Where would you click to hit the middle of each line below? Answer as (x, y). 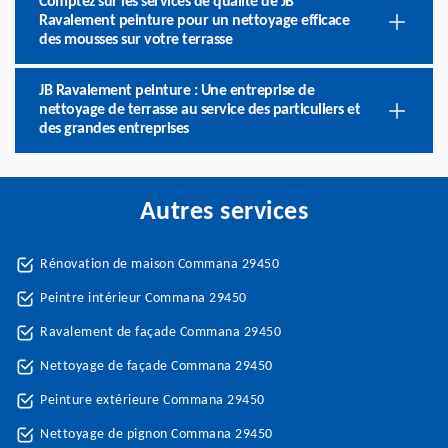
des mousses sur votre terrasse (135, 40)
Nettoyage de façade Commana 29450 (156, 366)
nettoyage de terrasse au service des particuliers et (199, 110)
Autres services (224, 212)
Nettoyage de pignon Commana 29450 (156, 434)
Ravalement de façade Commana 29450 (160, 332)
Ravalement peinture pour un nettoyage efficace (194, 21)
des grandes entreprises (114, 129)
